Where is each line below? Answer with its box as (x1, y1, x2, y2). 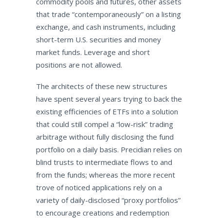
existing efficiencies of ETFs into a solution (36, 107, 178, 116)
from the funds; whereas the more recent (36, 170, 175, 180)
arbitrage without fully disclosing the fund (36, 132, 174, 142)
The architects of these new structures (36, 81, 167, 91)
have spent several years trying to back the (36, 94, 182, 104)
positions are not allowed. (36, 60, 122, 70)
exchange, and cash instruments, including (36, 22, 176, 32)
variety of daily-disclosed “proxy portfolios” (36, 195, 181, 205)
